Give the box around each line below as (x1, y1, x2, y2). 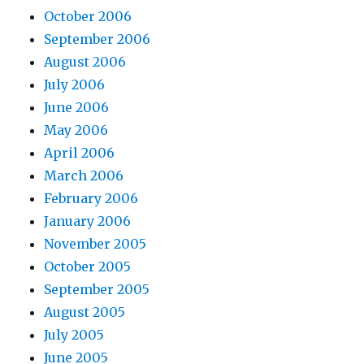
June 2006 (44, 99, 110, 115)
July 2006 (44, 76, 106, 93)
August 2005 (44, 304, 126, 320)
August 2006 (44, 54, 127, 70)
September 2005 (44, 281, 150, 297)
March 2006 (44, 167, 124, 184)
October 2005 (44, 258, 132, 275)
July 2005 (44, 327, 105, 343)
